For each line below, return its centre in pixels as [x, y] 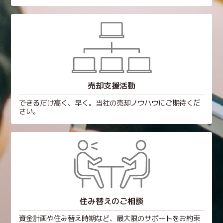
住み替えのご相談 [111, 201]
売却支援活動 [111, 86]
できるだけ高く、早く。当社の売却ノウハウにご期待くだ [110, 103]
